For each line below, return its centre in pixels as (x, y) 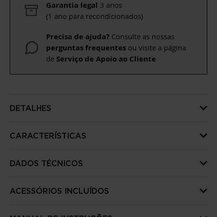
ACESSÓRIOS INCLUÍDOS (59, 191)
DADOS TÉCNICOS (46, 163)
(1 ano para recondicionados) (94, 16)
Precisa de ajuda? (78, 37)
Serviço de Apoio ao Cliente (106, 59)
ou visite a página (156, 47)
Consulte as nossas (142, 36)
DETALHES (31, 108)
